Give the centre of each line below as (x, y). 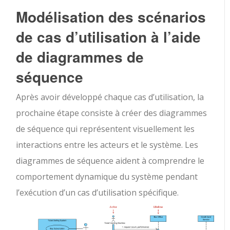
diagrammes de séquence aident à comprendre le (110, 161)
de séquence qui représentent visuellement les (106, 129)
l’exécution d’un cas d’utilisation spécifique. (98, 193)
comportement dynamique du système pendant (107, 177)
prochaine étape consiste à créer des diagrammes (112, 113)
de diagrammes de (80, 57)
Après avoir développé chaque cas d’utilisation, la (110, 97)
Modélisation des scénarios (111, 17)
